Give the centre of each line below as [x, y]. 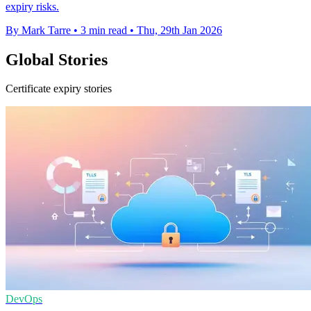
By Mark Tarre [38, 30]
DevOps [24, 299]
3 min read [104, 30]
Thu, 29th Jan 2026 [179, 30]
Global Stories [57, 59]
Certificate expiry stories [59, 89]
